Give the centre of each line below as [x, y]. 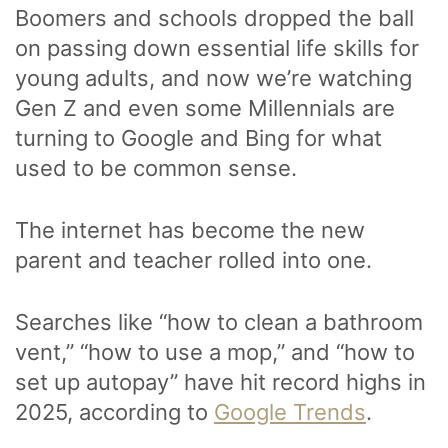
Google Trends [290, 411]
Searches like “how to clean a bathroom [219, 321]
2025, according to [114, 411]
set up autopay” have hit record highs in [220, 381]
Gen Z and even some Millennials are [205, 107]
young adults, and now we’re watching [213, 77]
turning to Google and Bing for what [198, 137]
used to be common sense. [159, 167]
